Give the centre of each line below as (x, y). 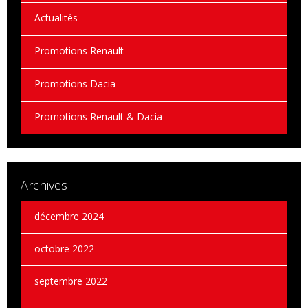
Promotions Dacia (75, 83)
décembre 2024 (69, 216)
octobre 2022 (64, 248)
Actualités (56, 17)
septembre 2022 (71, 280)
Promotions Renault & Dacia (98, 116)
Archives (44, 185)
